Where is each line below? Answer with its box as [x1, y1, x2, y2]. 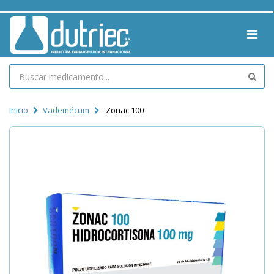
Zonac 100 [104, 105, 144, 116]
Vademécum [43, 105, 89, 116]
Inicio [9, 105, 28, 116]
